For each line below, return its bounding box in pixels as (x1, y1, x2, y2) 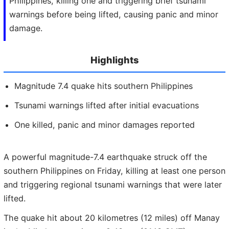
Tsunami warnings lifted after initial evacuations (14, 100, 199, 110)
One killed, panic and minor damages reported (14, 119, 195, 130)
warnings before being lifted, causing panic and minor (9, 9, 218, 20)
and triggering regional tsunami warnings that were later (4, 179, 222, 190)
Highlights (90, 54, 139, 66)
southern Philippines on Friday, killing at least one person (4, 166, 225, 176)
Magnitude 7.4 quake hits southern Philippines (14, 80, 193, 91)
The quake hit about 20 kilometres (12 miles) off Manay (4, 212, 220, 223)
